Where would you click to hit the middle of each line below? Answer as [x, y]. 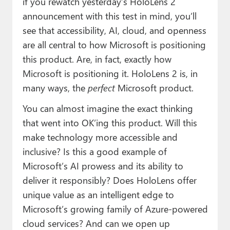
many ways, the [55, 87]
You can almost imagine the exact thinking [108, 108]
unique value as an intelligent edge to [98, 194]
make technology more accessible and [100, 137]
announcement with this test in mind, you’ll [109, 15]
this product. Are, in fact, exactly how [97, 59]
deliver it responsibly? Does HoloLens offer [109, 180]
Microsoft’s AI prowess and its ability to [103, 165]
